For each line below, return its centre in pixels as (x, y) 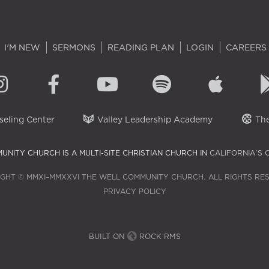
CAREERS (246, 47)
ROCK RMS (159, 236)
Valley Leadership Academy (153, 119)
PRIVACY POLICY (134, 191)
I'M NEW (22, 47)
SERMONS (74, 47)
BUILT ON (108, 236)
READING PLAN (141, 47)
